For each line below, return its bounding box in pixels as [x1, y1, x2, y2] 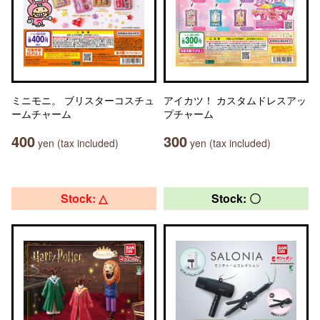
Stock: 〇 [211, 190, 261, 206]
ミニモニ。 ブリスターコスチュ [11, 93, 154, 107]
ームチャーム [11, 106, 71, 121]
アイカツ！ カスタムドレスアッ [164, 93, 306, 107]
